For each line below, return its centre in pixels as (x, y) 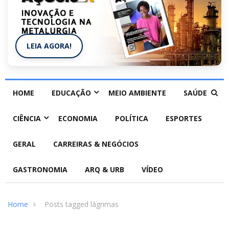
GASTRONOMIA (40, 170)
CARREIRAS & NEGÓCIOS (96, 144)
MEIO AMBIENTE (137, 93)
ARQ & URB (105, 170)
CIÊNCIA (27, 119)
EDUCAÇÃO (71, 93)
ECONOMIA (78, 119)
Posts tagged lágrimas (82, 204)
